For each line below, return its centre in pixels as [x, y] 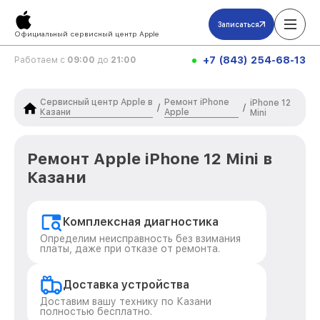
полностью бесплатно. [96, 311]
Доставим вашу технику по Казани [126, 301]
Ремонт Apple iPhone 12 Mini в [150, 159]
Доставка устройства [126, 285]
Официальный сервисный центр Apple [86, 34]
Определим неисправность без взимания [140, 239]
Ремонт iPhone [197, 102]
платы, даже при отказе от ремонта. [130, 249]
